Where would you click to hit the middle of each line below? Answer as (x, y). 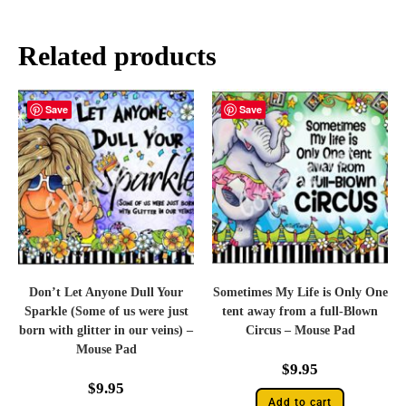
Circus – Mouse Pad (300, 330)
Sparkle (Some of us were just (106, 311)
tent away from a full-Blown (300, 311)
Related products (117, 56)
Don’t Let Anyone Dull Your (106, 292)
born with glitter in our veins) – (106, 330)
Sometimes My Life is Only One (300, 292)
